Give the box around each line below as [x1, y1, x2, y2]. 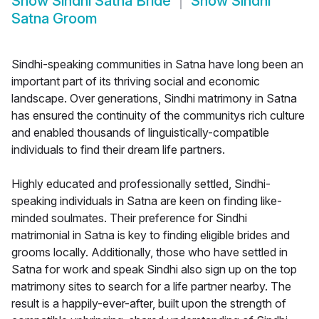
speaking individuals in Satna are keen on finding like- [11, 194, 282, 209]
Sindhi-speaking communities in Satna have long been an [11, 57, 303, 72]
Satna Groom [11, 10, 98, 28]
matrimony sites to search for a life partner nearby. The [11, 279, 291, 294]
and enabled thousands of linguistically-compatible [11, 125, 269, 140]
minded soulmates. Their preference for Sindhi [11, 211, 247, 226]
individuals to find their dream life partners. [11, 142, 225, 157]
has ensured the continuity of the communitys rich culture [11, 108, 305, 123]
